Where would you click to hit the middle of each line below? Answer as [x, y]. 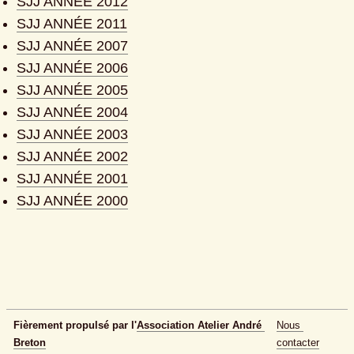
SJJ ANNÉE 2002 [73, 157]
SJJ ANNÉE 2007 [73, 46]
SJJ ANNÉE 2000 [73, 201]
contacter [298, 343]
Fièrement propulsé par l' [75, 326]
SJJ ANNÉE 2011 [72, 24]
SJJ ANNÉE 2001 [73, 179]
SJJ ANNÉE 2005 [73, 90]
